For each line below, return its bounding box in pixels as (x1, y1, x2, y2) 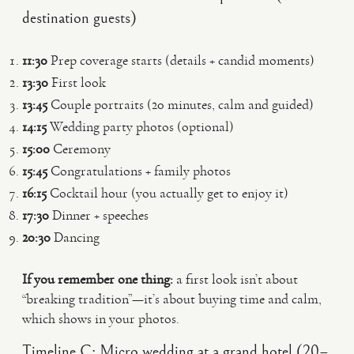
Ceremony (50, 140, 111, 157)
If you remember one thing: (22, 270, 173, 288)
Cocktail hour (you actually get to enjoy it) (47, 184, 288, 201)
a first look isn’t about (173, 270, 298, 288)
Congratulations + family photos (47, 162, 231, 179)
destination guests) (22, 9, 137, 28)
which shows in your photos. (22, 310, 179, 327)
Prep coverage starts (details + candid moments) (47, 51, 314, 69)
